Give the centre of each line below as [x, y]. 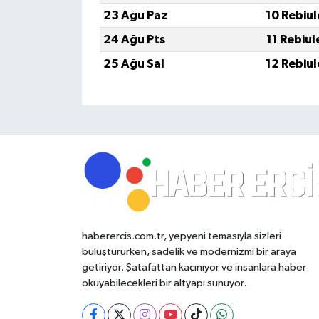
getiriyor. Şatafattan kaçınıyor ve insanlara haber [194, 267]
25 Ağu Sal [134, 63]
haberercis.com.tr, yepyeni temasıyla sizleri [181, 236]
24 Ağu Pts [134, 39]
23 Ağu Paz [135, 15]
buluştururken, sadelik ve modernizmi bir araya [189, 251]
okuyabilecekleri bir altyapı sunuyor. [164, 283]
